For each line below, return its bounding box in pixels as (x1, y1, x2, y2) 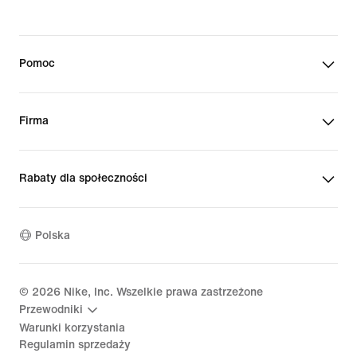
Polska (35, 229, 70, 241)
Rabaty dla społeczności (19, 171, 147, 184)
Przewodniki (19, 304, 83, 316)
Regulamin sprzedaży (19, 338, 131, 351)
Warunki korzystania (19, 321, 125, 334)
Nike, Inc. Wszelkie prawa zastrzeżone (61, 285, 263, 298)
